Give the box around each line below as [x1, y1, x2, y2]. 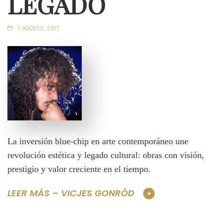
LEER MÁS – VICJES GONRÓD [7, 187, 134, 200]
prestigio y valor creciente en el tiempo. [7, 164, 151, 174]
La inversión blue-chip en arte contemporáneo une [7, 136, 188, 147]
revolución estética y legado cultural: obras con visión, [7, 150, 204, 161]
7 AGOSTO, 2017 [17, 25, 59, 32]
